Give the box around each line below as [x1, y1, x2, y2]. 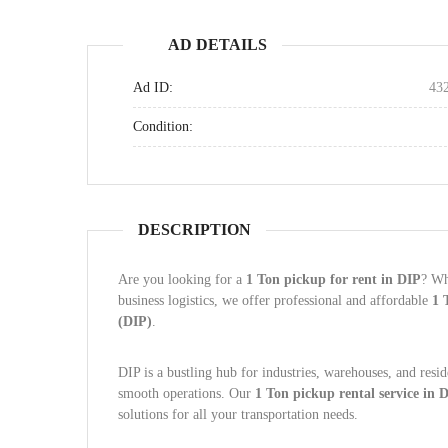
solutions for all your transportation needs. [118, 407, 358, 422]
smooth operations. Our [118, 386, 255, 401]
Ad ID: [133, 80, 173, 95]
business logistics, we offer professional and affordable [118, 293, 432, 308]
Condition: [133, 119, 193, 134]
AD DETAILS [168, 36, 267, 53]
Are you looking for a [118, 272, 246, 287]
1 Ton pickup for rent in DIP [246, 272, 421, 287]
